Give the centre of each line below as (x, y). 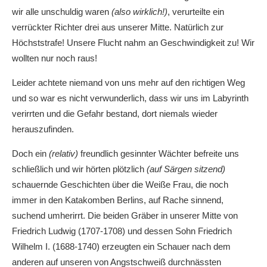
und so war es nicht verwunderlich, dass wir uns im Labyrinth (130, 98)
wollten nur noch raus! (55, 58)
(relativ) (63, 154)
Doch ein (30, 154)
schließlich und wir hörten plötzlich (79, 169)
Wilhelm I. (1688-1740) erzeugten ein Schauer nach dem (121, 247)
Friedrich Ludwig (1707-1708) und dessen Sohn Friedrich (122, 231)
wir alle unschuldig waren (60, 12)
